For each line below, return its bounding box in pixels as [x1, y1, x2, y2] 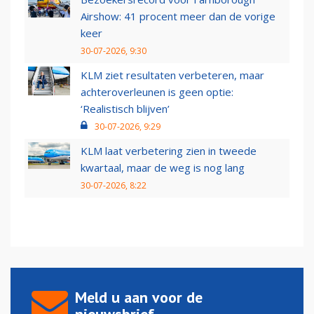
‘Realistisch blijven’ [81, 102, 170, 116]
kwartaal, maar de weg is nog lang [81, 161, 245, 175]
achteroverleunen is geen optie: [81, 85, 233, 100]
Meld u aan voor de [75, 287, 203, 308]
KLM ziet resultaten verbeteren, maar [81, 68, 264, 83]
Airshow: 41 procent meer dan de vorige [81, 9, 275, 24]
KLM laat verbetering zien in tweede [81, 144, 257, 158]
